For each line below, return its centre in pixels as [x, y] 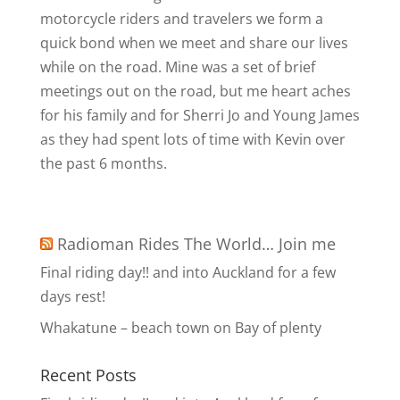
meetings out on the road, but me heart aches [195, 91]
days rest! [72, 296]
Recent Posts [88, 375]
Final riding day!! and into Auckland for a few [187, 272]
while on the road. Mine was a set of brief [177, 67]
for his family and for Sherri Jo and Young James [200, 115]
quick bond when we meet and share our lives [194, 43]
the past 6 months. [103, 163]
